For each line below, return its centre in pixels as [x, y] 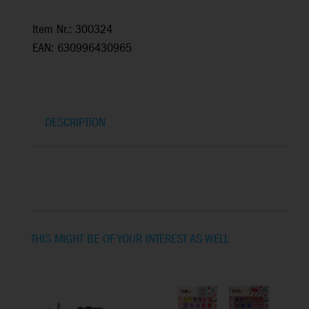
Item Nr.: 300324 [72, 30]
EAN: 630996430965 [82, 49]
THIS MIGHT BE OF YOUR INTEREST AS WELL [130, 239]
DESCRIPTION [75, 123]
